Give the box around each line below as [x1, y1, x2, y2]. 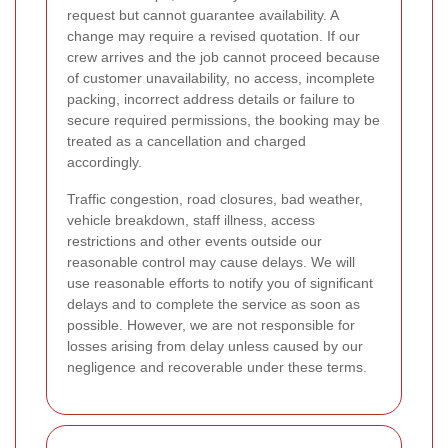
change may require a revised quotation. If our [67, 28, 360, 45]
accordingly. [67, 154, 142, 171]
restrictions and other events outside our [67, 233, 322, 250]
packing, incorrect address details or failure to [67, 91, 355, 108]
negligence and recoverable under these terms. [67, 359, 367, 376]
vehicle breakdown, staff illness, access [67, 212, 315, 229]
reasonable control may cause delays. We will [67, 254, 355, 271]
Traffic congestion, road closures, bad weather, [67, 191, 363, 208]
